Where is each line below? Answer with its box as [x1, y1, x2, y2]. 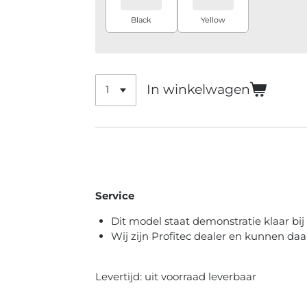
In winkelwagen [147, 82, 251, 98]
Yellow [200, 14, 225, 25]
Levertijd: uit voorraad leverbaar [95, 269, 256, 283]
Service [95, 188, 134, 202]
